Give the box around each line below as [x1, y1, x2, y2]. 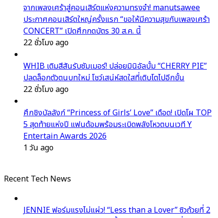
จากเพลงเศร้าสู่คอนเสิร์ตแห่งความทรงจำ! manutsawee [23, 2, 200, 14]
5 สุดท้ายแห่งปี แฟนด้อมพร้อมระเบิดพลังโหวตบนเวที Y [23, 119, 192, 131]
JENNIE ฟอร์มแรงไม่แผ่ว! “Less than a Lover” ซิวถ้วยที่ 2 [23, 204, 210, 217]
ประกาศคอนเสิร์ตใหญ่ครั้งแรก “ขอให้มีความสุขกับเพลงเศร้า [23, 14, 210, 26]
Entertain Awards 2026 [23, 130, 107, 143]
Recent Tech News [4, 173, 71, 185]
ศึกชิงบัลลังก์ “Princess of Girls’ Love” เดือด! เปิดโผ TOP [23, 107, 212, 119]
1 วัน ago [23, 142, 54, 154]
